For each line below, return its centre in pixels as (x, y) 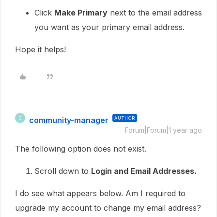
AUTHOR (125, 118)
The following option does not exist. (82, 149)
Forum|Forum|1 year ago (163, 130)
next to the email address (155, 13)
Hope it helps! (42, 49)
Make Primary (81, 13)
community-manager (69, 120)
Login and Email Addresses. (145, 171)
